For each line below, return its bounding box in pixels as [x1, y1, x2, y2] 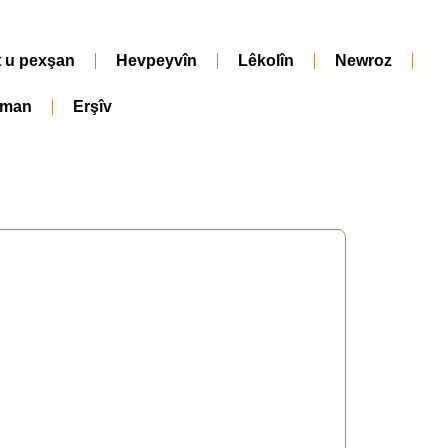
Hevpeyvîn [116, 52, 197, 69]
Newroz [335, 52, 392, 69]
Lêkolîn [238, 52, 294, 69]
